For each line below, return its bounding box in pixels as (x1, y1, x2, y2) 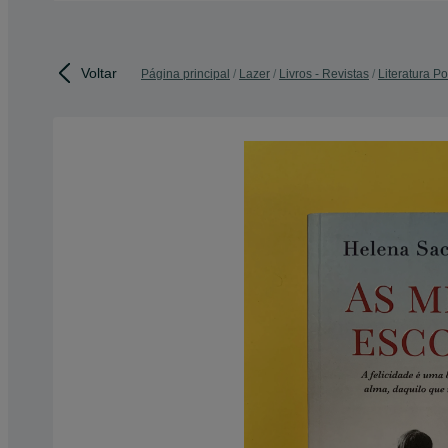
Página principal (141, 67, 230, 81)
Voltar (81, 64, 117, 81)
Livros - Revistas (279, 67, 369, 81)
